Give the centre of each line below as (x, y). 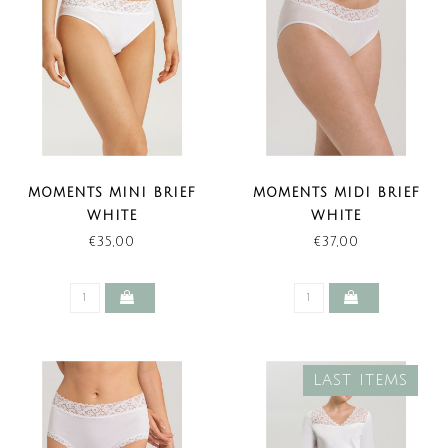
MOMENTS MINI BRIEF (112, 193)
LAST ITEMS (360, 380)
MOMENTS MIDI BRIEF (336, 193)
